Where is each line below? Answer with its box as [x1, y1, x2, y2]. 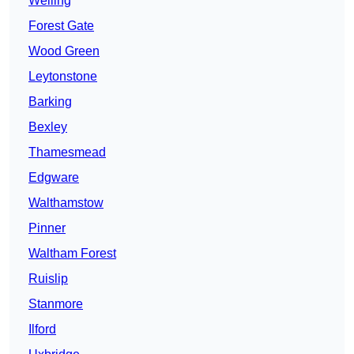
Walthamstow [28, 196, 104, 210]
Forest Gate [28, 19, 94, 33]
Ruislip [28, 272, 68, 286]
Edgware [28, 171, 79, 185]
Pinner [28, 221, 66, 235]
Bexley [28, 120, 67, 134]
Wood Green [28, 44, 100, 58]
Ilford [28, 322, 56, 337]
